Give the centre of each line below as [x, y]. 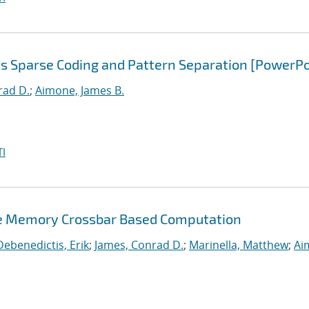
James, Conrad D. [139, 245]
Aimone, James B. [80, 90]
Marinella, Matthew [239, 245]
